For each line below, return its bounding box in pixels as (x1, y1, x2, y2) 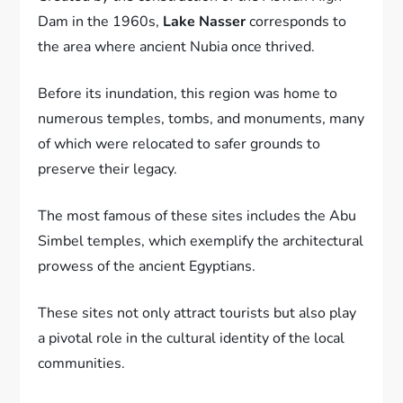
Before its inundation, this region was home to (38, 83, 338, 103)
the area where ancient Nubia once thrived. (38, 36, 316, 57)
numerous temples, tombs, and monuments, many (38, 108, 365, 129)
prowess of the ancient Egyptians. (38, 255, 256, 276)
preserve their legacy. (38, 158, 178, 179)
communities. (38, 353, 126, 373)
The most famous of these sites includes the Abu (38, 205, 357, 226)
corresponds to (246, 11, 347, 31)
